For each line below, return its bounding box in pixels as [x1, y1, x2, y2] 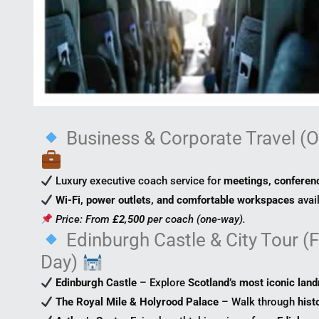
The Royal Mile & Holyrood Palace [56, 296, 219, 309]
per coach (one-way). [145, 213, 246, 226]
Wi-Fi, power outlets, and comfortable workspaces [56, 194, 296, 207]
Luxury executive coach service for [53, 174, 224, 188]
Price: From [56, 213, 113, 226]
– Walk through [219, 296, 298, 309]
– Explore [137, 276, 189, 290]
